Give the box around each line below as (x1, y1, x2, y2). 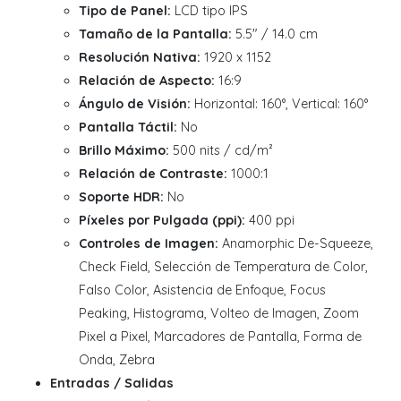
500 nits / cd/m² (169, 141, 273, 158)
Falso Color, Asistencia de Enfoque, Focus (79, 281, 326, 298)
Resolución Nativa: (79, 48, 200, 65)
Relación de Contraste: (79, 165, 227, 182)
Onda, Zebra (79, 351, 155, 368)
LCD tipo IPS (171, 2, 248, 19)
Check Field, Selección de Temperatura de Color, (79, 258, 368, 275)
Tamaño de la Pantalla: (79, 25, 232, 42)
